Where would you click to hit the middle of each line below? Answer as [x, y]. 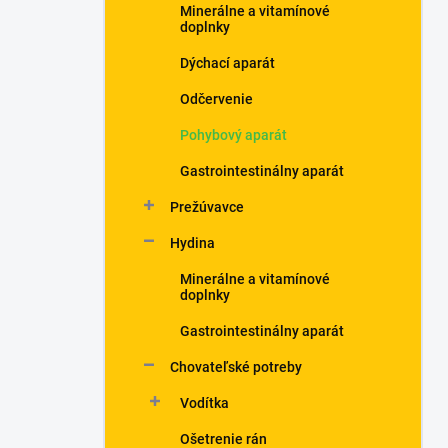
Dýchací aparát [227, 63]
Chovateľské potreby [236, 367]
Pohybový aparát [233, 135]
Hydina [192, 243]
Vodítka [204, 403]
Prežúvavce [207, 207]
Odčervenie [216, 99]
